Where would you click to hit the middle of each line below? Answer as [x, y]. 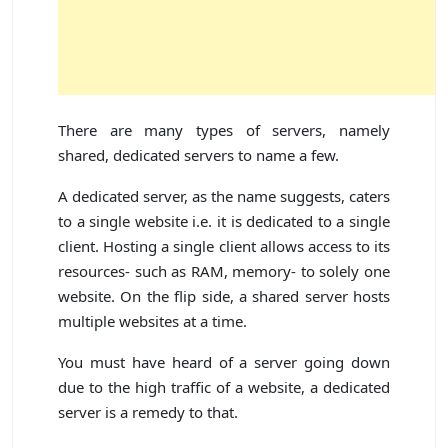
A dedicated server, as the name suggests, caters [224, 196]
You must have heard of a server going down [224, 362]
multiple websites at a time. [152, 321]
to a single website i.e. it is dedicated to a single [224, 221]
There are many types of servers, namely [224, 130]
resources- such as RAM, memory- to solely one [224, 271]
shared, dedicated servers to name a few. [198, 155]
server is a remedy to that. [148, 412]
